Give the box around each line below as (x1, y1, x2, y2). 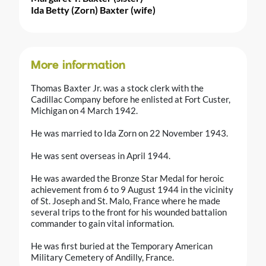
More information (31, 59, 125, 72)
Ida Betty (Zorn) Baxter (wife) (31, 4, 156, 15)
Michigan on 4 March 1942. (31, 104, 138, 116)
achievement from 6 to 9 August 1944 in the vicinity (31, 183, 233, 195)
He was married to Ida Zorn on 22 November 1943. (31, 127, 228, 138)
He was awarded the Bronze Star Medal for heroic (31, 172, 224, 183)
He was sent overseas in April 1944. (31, 150, 170, 161)
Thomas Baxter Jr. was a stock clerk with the (31, 82, 204, 93)
